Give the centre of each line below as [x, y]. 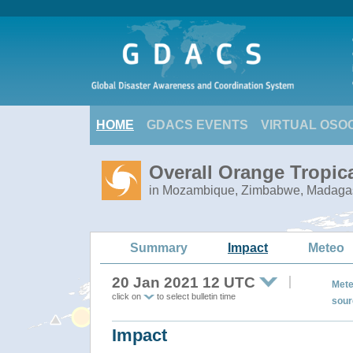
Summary [159, 247]
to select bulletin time [195, 296]
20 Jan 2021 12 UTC [184, 282]
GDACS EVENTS [197, 125]
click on [128, 296]
